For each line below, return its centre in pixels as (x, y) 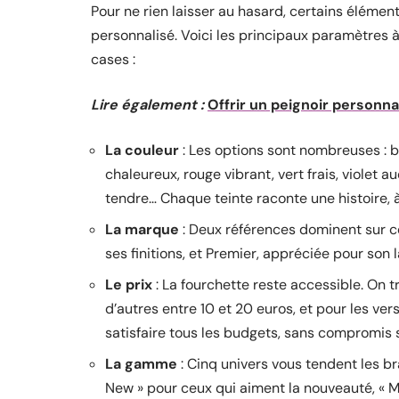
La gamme (141, 364)
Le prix (129, 285)
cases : (113, 59)
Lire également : (147, 105)
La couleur (142, 150)
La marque (142, 229)
